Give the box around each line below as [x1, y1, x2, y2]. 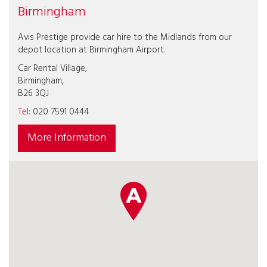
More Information [27, 129, 106, 147]
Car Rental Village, [18, 61, 87, 76]
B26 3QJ [18, 86, 49, 101]
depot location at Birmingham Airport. [18, 43, 164, 57]
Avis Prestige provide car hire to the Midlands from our [18, 30, 232, 45]
